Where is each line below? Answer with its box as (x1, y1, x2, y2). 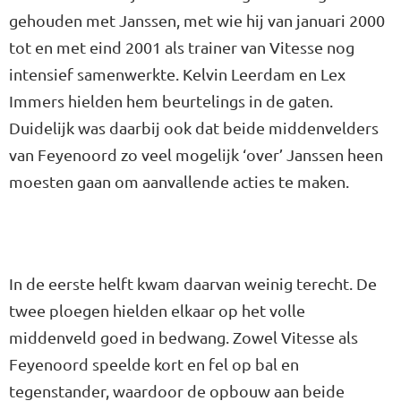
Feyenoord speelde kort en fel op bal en (9, 354, 299, 373)
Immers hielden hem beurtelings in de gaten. (9, 90, 333, 110)
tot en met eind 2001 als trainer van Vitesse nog (9, 37, 354, 56)
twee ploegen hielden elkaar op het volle (9, 300, 305, 320)
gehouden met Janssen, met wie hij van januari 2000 (9, 10, 385, 30)
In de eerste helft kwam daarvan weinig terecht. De (9, 273, 377, 293)
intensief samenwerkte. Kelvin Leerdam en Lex (9, 64, 346, 83)
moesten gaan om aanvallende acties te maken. (9, 171, 349, 191)
